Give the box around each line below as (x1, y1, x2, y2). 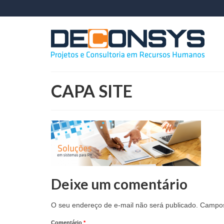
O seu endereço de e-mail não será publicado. (51, 201, 198, 209)
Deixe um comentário (51, 175, 187, 192)
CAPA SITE (51, 80, 132, 101)
